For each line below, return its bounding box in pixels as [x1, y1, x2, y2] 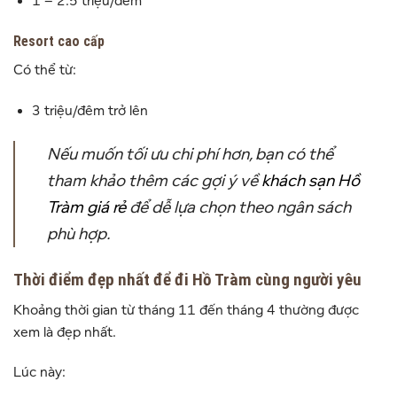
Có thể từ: [13, 62, 76, 79]
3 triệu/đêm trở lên [31, 103, 148, 120]
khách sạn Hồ [261, 171, 360, 191]
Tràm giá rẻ [47, 198, 126, 218]
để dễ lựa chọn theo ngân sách [126, 198, 351, 218]
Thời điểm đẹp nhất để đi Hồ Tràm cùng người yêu [13, 269, 362, 290]
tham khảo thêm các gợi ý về [47, 171, 261, 191]
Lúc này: [13, 364, 66, 381]
